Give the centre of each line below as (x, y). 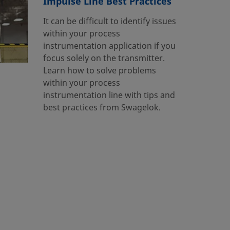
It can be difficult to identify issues (109, 21)
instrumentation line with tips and (109, 95)
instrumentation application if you (109, 46)
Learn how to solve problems (99, 71)
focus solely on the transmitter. (104, 58)
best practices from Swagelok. (102, 108)
